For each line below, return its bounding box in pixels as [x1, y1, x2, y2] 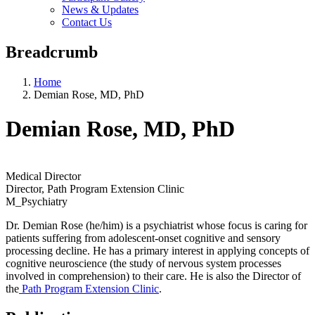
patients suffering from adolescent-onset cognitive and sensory [6, 231, 281, 244]
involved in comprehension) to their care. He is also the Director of [6, 269, 301, 282]
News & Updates [62, 3, 139, 15]
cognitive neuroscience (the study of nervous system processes [6, 257, 281, 269]
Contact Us [62, 15, 112, 28]
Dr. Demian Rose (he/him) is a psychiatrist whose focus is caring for [6, 219, 307, 231]
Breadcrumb [6, 42, 98, 61]
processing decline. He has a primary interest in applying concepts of [6, 244, 309, 257]
